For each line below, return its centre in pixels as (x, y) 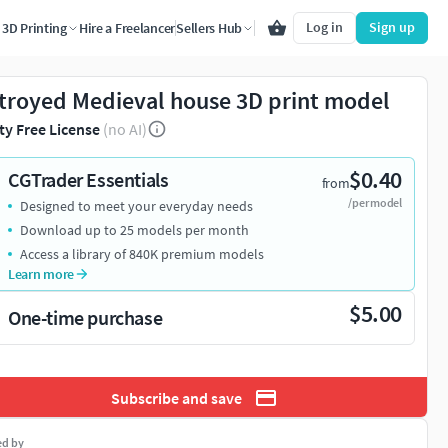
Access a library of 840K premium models (142, 254)
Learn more (41, 274)
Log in (324, 27)
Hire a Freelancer (127, 28)
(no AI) (125, 129)
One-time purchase (85, 317)
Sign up (392, 27)
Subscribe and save (176, 397)
